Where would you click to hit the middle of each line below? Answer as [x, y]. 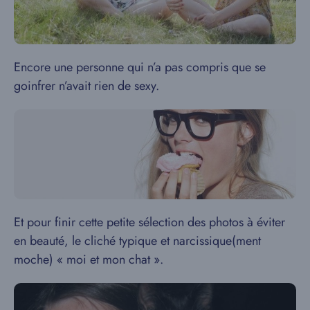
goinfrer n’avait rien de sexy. [86, 85]
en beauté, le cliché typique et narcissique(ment [137, 240]
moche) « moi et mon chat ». [89, 259]
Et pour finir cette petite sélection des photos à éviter [149, 222]
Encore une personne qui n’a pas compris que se [140, 67]
